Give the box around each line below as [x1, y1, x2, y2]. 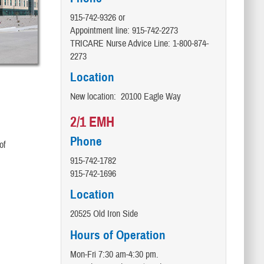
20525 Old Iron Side [70, 208, 138, 220]
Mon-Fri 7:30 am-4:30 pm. [70, 248, 159, 260]
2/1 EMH [70, 113, 114, 131]
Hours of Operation [70, 227, 166, 243]
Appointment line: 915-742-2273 [70, 25, 178, 37]
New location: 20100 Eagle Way [70, 91, 181, 103]
